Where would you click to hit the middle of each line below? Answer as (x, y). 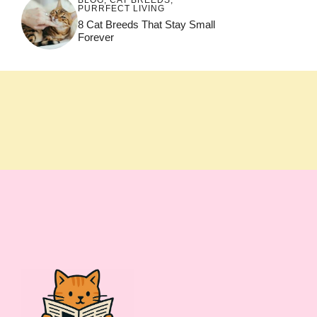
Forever (96, 37)
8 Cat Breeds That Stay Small (146, 24)
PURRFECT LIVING (121, 8)
